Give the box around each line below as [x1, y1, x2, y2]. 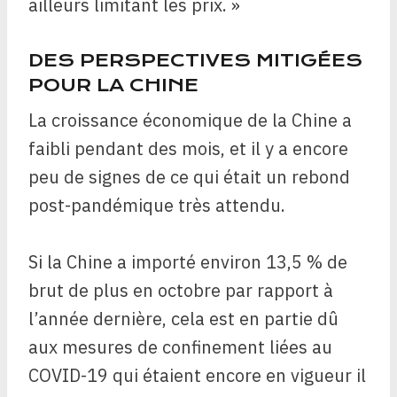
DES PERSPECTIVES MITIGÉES [28, 50, 362, 72]
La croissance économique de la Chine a [28, 107, 352, 132]
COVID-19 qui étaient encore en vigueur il [28, 362, 366, 387]
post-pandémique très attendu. [28, 192, 285, 217]
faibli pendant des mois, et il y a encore [28, 136, 348, 160]
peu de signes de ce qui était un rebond [28, 164, 350, 189]
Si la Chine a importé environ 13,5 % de [28, 249, 347, 274]
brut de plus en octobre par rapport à [28, 277, 333, 302]
